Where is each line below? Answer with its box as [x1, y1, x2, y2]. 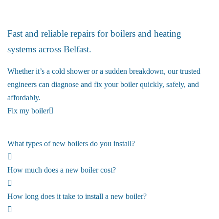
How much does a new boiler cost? [7, 166, 116, 175]
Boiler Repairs [7, 4, 55, 13]
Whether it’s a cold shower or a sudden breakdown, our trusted [7, 67, 200, 76]
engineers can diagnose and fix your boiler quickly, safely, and [7, 80, 199, 89]
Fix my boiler [7, 107, 49, 115]
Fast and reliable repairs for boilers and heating [7, 28, 181, 39]
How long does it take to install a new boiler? [7, 192, 147, 201]
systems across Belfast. [7, 44, 91, 55]
